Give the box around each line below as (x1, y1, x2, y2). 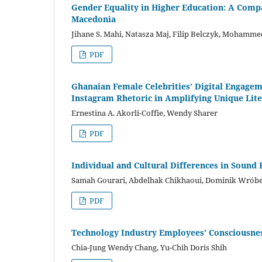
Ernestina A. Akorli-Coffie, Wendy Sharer (71, 107, 218, 118)
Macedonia (71, 13, 116, 25)
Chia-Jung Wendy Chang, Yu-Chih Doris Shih (71, 242, 227, 253)
